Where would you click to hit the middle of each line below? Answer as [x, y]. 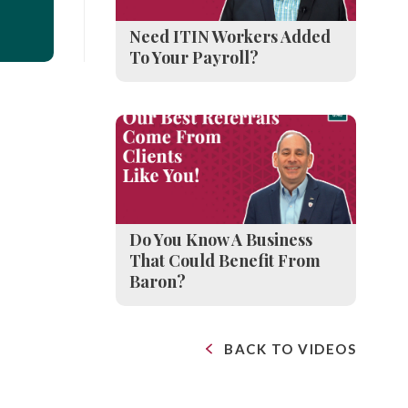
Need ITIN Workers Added [229, 36]
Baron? [157, 281]
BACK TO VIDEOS [290, 349]
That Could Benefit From [224, 260]
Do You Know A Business [220, 240]
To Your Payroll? [194, 57]
